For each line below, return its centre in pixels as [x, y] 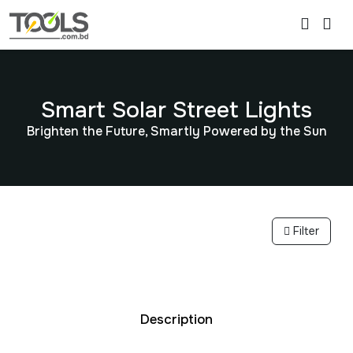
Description [176, 320]
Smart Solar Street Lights [176, 110]
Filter [305, 231]
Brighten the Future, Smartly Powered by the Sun [176, 132]
